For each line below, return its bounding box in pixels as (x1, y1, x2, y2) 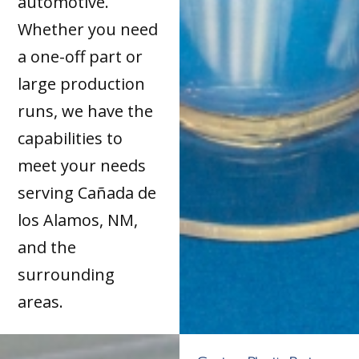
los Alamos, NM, (18, 209, 139, 232)
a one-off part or (18, 46, 143, 68)
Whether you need (18, 18, 159, 41)
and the (18, 236, 77, 259)
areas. (18, 291, 64, 313)
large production (18, 73, 146, 95)
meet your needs (18, 155, 147, 177)
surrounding (18, 264, 115, 286)
